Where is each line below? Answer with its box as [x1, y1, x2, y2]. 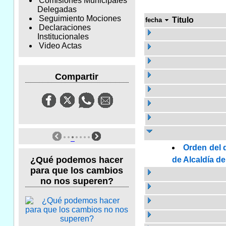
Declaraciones [38, 23, 91, 32]
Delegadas [37, 5, 77, 14]
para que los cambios [30, 165, 124, 176]
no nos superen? [40, 176, 114, 186]
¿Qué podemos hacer [30, 154, 124, 165]
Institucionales [37, 32, 89, 41]
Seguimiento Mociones [38, 14, 121, 23]
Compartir [55, 71, 99, 82]
